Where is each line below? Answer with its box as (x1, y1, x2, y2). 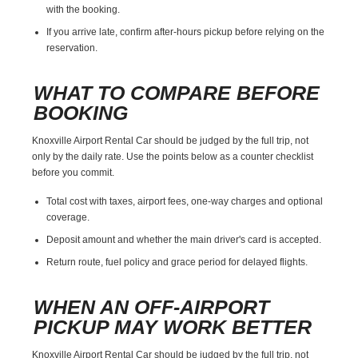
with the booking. (46, 3, 121, 15)
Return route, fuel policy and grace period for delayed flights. (46, 256, 308, 268)
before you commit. (32, 166, 115, 178)
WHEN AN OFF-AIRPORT (34, 295, 270, 318)
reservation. (46, 42, 98, 54)
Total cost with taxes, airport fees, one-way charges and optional (46, 195, 324, 207)
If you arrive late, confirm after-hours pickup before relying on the (46, 26, 325, 38)
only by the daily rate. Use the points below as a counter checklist (32, 150, 314, 162)
